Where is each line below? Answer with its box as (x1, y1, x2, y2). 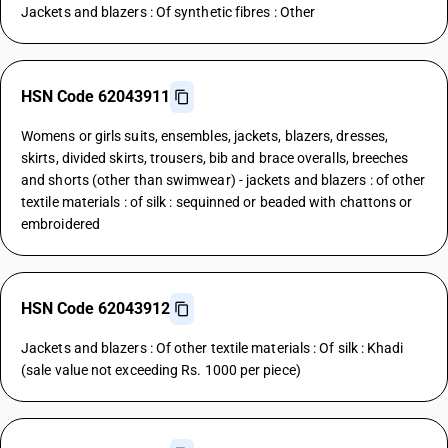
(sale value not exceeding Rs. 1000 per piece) (21, 362, 301, 378)
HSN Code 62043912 (21, 299, 170, 318)
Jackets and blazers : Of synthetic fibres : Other (21, 4, 316, 20)
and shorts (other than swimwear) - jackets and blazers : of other (21, 172, 426, 188)
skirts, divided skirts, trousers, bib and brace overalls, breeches (21, 150, 409, 166)
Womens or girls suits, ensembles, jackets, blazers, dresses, (21, 128, 389, 144)
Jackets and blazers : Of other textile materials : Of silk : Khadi (21, 340, 404, 356)
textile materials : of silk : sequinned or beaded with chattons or (21, 194, 413, 210)
